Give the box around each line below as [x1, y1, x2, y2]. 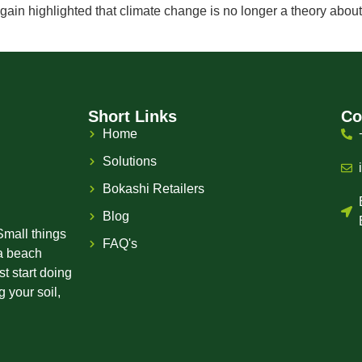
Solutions [102, 154, 157, 169]
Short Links [88, 107, 177, 126]
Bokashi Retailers [102, 182, 204, 196]
